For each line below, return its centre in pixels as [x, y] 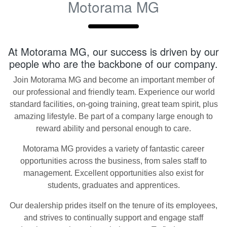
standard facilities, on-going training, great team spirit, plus [113, 104]
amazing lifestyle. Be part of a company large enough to [113, 116]
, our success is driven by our [153, 51]
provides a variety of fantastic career [139, 149]
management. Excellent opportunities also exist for [113, 173]
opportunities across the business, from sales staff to [113, 161]
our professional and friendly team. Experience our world [113, 92]
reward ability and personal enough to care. [113, 128]
